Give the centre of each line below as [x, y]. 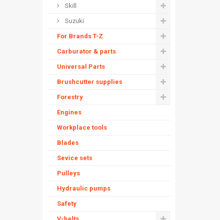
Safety [67, 204]
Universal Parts [81, 67]
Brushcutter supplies [90, 82]
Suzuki [74, 21]
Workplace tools [82, 127]
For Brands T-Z [80, 36]
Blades [68, 143]
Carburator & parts [86, 51]
